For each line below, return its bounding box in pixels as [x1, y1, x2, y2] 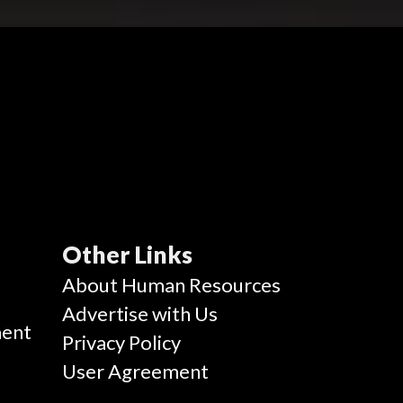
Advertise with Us [61, 301, 218, 327]
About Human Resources [61, 273, 281, 298]
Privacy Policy [61, 330, 181, 355]
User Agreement [61, 359, 209, 384]
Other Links [61, 240, 193, 270]
